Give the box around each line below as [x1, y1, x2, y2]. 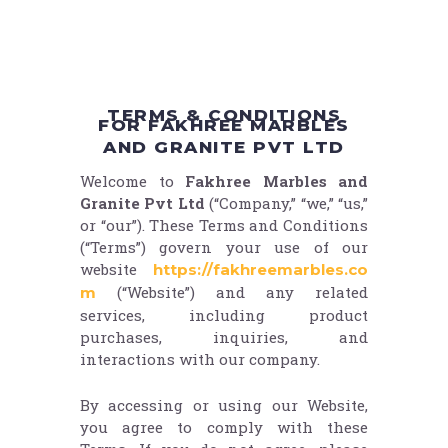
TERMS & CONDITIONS [107, 105, 341, 126]
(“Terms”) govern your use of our [80, 237, 368, 258]
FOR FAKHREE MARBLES [98, 115, 350, 136]
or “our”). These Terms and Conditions [80, 215, 368, 236]
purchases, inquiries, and [80, 327, 368, 348]
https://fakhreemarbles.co [153, 260, 368, 280]
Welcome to [80, 171, 185, 192]
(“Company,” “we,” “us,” [204, 193, 369, 214]
